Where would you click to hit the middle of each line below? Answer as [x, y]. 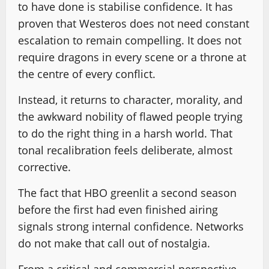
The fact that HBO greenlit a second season [127, 193]
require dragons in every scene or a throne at [132, 57]
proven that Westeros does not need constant [134, 23]
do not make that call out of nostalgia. [114, 243]
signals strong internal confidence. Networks [131, 226]
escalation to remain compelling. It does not [130, 40]
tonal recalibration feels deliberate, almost [125, 150]
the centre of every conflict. [87, 74]
